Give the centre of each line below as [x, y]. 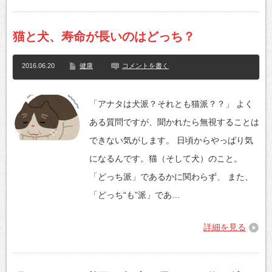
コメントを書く [145, 66]
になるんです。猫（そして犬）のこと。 [165, 158]
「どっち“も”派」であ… [134, 195]
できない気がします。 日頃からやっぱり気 [171, 140]
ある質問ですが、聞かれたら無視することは [174, 122]
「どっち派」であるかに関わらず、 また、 [171, 177]
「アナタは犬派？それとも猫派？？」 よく [171, 104]
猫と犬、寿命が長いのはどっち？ [104, 36]
